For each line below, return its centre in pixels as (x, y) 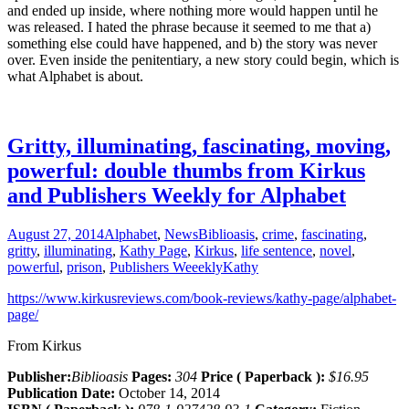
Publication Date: (63, 393)
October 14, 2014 (169, 393)
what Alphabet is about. (75, 77)
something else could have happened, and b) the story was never (192, 44)
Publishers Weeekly (166, 267)
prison (84, 267)
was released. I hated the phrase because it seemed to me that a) (189, 27)
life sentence (277, 251)
